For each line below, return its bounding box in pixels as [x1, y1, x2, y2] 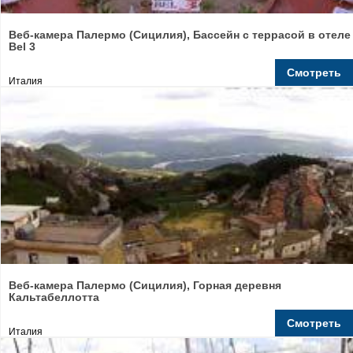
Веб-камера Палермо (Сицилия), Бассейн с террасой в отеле [9, 28, 351, 41]
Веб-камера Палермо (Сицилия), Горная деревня [9, 279, 281, 292]
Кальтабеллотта [9, 291, 99, 303]
